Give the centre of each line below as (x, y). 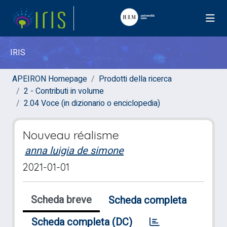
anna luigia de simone (74, 151)
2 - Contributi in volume (64, 91)
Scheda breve (61, 200)
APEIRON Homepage (50, 79)
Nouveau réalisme (71, 135)
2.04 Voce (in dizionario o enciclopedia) (92, 103)
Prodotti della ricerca (135, 79)
